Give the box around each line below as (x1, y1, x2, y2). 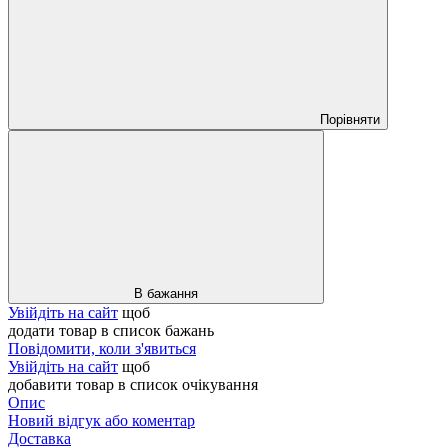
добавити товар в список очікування (8, 375, 258, 393)
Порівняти (320, 111, 380, 127)
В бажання (134, 285, 198, 301)
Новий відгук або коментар (8, 411, 195, 429)
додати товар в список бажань (8, 321, 214, 339)
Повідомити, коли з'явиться (8, 339, 196, 357)
